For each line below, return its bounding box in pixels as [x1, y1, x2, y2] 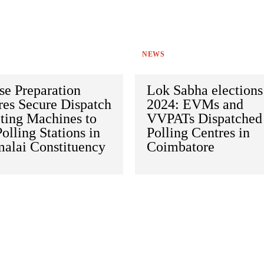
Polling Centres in [147, 125, 250, 141]
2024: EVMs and [147, 97, 244, 113]
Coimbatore [147, 139, 219, 155]
